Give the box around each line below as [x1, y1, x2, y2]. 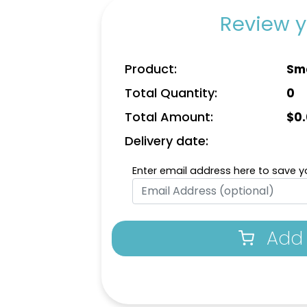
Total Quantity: [125, 84, 217, 101]
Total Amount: [125, 108, 213, 125]
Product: [125, 60, 177, 77]
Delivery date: [125, 132, 208, 149]
